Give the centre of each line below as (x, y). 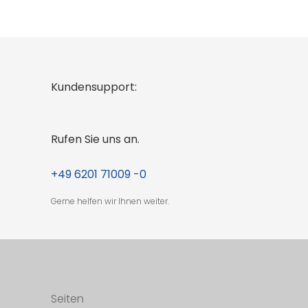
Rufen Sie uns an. (95, 139)
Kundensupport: (94, 87)
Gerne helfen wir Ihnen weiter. (110, 201)
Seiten (67, 298)
